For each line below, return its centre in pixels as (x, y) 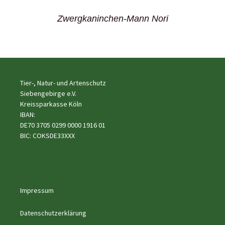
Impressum (37, 190)
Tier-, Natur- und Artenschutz (63, 83)
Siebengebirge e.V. (48, 93)
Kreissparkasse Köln (51, 104)
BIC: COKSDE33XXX (47, 136)
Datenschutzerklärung (53, 213)
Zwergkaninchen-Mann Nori (113, 19)
